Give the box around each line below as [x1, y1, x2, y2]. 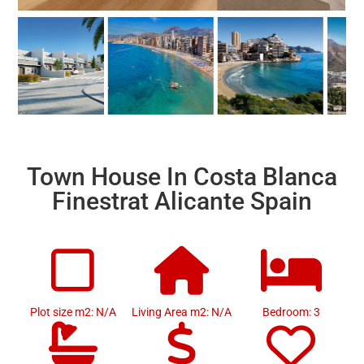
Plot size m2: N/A [29, 305, 116, 318]
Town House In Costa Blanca [27, 162, 337, 191]
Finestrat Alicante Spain [52, 187, 312, 215]
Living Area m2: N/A [132, 305, 232, 318]
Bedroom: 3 [262, 305, 320, 318]
